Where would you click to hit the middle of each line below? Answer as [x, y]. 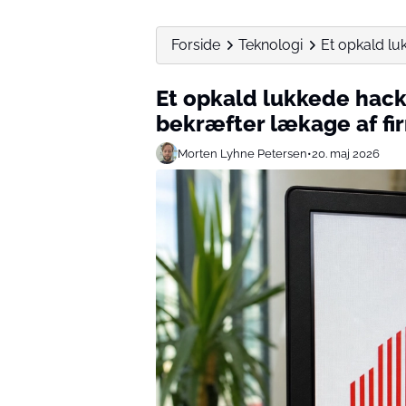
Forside [196, 45]
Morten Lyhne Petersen [242, 153]
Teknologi [271, 45]
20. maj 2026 [346, 153]
